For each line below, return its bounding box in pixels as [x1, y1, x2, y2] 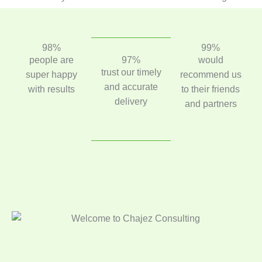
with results [28, 84, 75, 94]
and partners [184, 98, 237, 109]
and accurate [104, 81, 158, 92]
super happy [26, 69, 77, 80]
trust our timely [101, 67, 161, 77]
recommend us [180, 69, 242, 80]
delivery [115, 96, 147, 106]
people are [29, 54, 74, 65]
